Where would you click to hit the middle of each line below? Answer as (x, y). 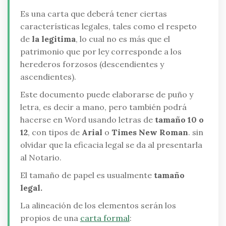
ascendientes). (48, 77)
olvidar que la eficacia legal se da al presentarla (111, 145)
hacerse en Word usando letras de (86, 120)
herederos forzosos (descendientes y (92, 64)
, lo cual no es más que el (123, 39)
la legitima (52, 39)
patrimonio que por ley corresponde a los (101, 52)
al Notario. (41, 158)
